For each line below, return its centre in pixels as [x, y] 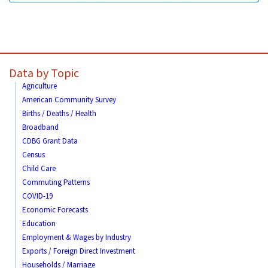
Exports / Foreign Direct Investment [79, 251]
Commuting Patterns [56, 182]
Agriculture [39, 86]
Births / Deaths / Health [59, 114]
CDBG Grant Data [50, 141]
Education [39, 224]
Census [33, 155]
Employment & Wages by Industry [77, 237]
